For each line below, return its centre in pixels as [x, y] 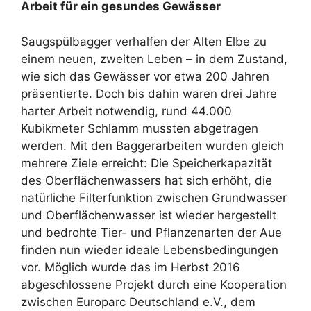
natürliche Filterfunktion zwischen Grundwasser [154, 197]
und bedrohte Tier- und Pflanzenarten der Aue [151, 232]
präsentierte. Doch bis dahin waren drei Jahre [149, 93]
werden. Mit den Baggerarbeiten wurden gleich [152, 145]
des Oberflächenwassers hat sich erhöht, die [146, 180]
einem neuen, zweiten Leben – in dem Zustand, [154, 59]
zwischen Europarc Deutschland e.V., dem [138, 302]
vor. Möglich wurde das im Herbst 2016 [131, 267]
